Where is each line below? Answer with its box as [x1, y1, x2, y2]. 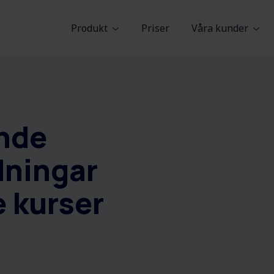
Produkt [71, 21, 108, 35]
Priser [141, 21, 169, 35]
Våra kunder [191, 21, 248, 35]
